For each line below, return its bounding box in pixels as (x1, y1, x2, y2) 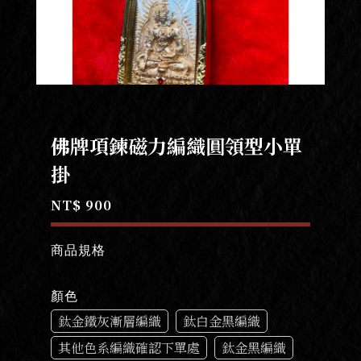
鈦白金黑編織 (182, 311, 260, 330)
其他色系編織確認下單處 (57, 338, 200, 357)
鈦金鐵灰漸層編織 (57, 311, 161, 330)
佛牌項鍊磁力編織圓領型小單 (50, 131, 302, 160)
